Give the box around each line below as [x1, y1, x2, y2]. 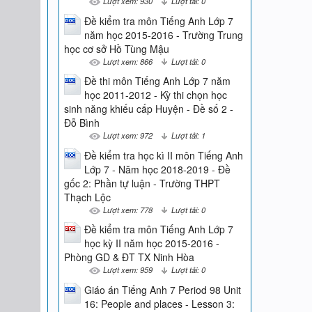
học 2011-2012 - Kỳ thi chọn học [84, 88, 227, 102]
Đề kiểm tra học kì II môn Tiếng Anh [84, 148, 243, 162]
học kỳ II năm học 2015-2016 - [84, 236, 219, 251]
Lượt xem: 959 [102, 264, 153, 276]
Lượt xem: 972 [102, 130, 153, 141]
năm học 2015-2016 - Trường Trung [84, 27, 243, 42]
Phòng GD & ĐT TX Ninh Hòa [63, 250, 194, 265]
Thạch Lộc [63, 189, 111, 204]
